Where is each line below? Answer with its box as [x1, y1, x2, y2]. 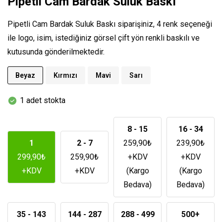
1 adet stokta [20, 96, 65, 105]
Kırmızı [54, 71, 77, 79]
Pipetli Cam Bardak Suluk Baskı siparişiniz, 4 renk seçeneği [7, 19, 212, 29]
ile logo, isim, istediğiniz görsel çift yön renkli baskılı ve [7, 33, 200, 43]
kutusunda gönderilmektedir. [7, 47, 105, 56]
